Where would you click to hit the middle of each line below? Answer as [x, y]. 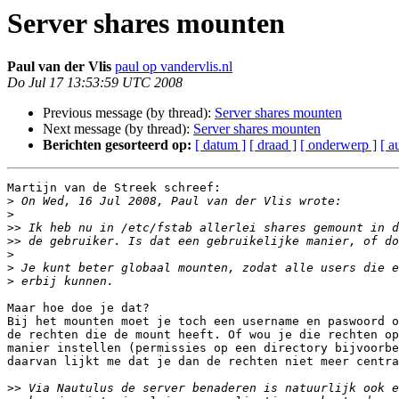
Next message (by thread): [118, 129]
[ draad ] [273, 145]
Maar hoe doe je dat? [78, 308]
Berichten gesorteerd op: [117, 145]
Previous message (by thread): [129, 113]
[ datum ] [220, 145]
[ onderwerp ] [338, 145]
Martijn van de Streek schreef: [114, 188]
